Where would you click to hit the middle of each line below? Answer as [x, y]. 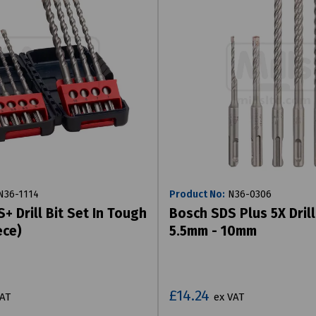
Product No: [197, 194]
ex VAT [229, 297]
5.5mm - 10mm [213, 231]
